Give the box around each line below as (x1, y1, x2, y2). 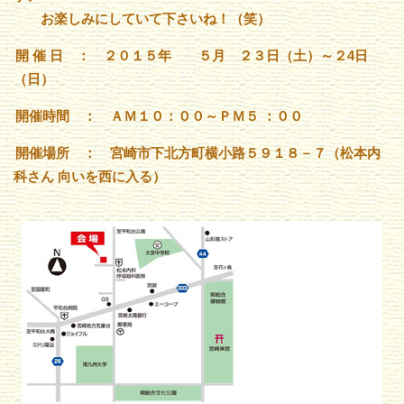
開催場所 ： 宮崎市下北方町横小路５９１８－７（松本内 (15, 144, 381, 161)
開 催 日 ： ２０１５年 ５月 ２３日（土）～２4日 (15, 47, 368, 63)
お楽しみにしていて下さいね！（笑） (14, 10, 271, 26)
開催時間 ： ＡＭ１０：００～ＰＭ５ (15, 107, 259, 124)
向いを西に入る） (58, 168, 166, 184)
